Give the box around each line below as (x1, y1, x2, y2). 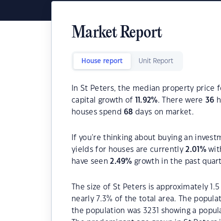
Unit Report (139, 58, 173, 64)
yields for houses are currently (72, 146, 186, 153)
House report (81, 58, 123, 64)
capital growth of (72, 97, 135, 104)
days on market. (133, 109, 194, 116)
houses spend (72, 109, 124, 116)
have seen (72, 158, 110, 165)
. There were (157, 97, 205, 104)
